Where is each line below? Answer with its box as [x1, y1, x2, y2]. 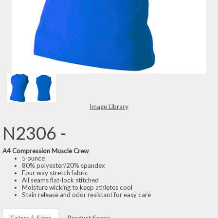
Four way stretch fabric [22, 168, 88, 177]
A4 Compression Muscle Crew [2, 146, 89, 155]
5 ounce [22, 154, 45, 162]
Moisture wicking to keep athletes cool [22, 183, 132, 191]
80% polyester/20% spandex [22, 161, 105, 169]
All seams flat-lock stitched [22, 176, 99, 184]
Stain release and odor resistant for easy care [22, 190, 151, 199]
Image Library [90, 102, 128, 110]
